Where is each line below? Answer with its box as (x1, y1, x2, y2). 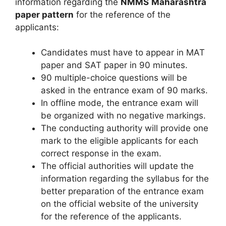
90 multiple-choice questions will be (41, 73, 187, 83)
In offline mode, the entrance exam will (41, 98, 198, 108)
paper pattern (15, 9, 74, 20)
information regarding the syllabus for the (41, 174, 209, 184)
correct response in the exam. (41, 148, 161, 158)
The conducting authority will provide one (41, 123, 208, 133)
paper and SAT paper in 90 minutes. (41, 60, 188, 70)
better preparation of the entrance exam (41, 186, 204, 196)
